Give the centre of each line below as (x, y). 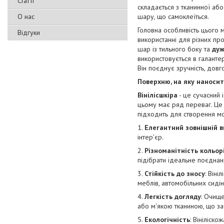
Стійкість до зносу (175, 174)
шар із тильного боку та (175, 49)
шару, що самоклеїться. (173, 17)
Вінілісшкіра (157, 95)
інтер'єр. (150, 137)
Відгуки (29, 32)
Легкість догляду (173, 197)
